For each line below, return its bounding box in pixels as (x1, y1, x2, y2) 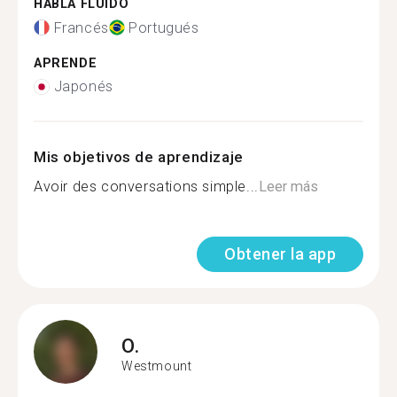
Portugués (128, 19, 199, 36)
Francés (53, 19, 109, 36)
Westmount (121, 358, 192, 373)
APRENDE (34, 55, 97, 71)
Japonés (53, 78, 113, 95)
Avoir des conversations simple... (34, 178, 259, 195)
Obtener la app (224, 245, 336, 263)
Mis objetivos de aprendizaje (34, 148, 244, 166)
